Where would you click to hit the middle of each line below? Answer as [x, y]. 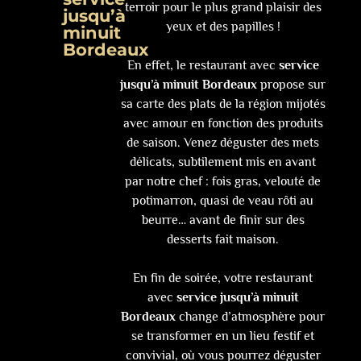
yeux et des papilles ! [223, 27]
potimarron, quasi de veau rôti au [223, 201]
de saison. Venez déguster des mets [223, 143]
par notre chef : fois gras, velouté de [223, 182]
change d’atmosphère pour [251, 317]
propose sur [292, 85]
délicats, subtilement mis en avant [223, 162]
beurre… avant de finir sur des [223, 220]
